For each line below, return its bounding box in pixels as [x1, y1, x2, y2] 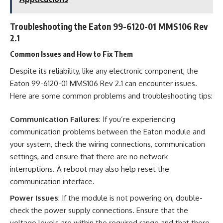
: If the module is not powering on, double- [58, 193, 203, 203]
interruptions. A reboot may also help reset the [10, 164, 169, 174]
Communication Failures [10, 114, 99, 124]
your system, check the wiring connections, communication [10, 139, 205, 149]
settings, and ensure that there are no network [10, 152, 168, 161]
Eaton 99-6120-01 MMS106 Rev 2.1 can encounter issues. [10, 78, 197, 88]
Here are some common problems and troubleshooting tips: [10, 91, 213, 101]
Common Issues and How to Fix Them [10, 49, 133, 58]
